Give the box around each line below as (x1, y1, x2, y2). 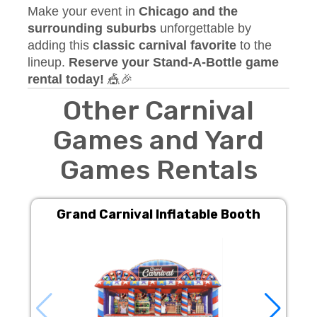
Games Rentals (59, 154, 258, 186)
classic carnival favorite (93, 38, 236, 52)
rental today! (28, 72, 104, 86)
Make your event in (28, 4, 139, 18)
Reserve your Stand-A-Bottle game (69, 55, 279, 69)
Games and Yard (53, 124, 264, 156)
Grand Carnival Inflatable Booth (57, 207, 260, 222)
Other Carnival (63, 94, 254, 127)
